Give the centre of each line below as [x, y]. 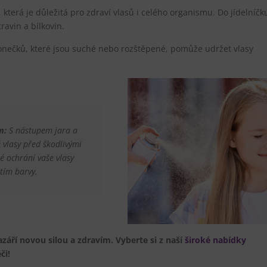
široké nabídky [215, 240]
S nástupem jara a [42, 131]
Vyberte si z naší [149, 240]
